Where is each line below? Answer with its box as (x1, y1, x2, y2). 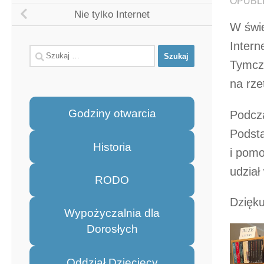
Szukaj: (29, 47, 62, 58)
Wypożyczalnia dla (64, 207, 160, 220)
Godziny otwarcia (68, 107, 156, 120)
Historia (93, 140, 131, 153)
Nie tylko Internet (74, 8, 150, 20)
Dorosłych (86, 223, 138, 236)
